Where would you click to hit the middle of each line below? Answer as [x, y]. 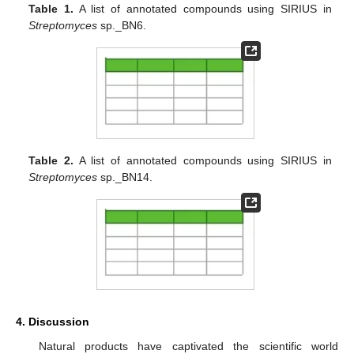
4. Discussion [53, 322]
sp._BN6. [122, 26]
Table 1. [51, 9]
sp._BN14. [125, 177]
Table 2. [51, 160]
